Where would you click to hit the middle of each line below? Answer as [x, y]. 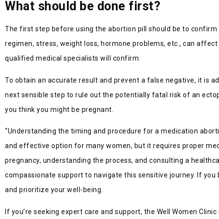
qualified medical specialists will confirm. [73, 58]
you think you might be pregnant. [59, 109]
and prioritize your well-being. [54, 190]
